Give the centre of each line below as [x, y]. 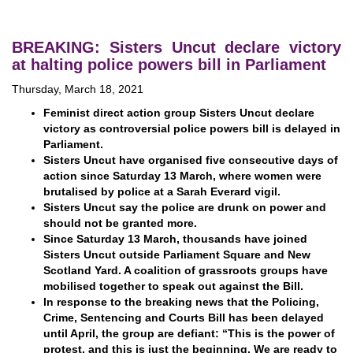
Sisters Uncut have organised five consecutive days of [191, 160]
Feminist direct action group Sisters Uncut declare [179, 113]
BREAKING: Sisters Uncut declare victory [176, 47]
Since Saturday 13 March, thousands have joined [175, 239]
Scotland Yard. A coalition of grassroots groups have [186, 270]
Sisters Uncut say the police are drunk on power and [185, 207]
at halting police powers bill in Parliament [169, 65]
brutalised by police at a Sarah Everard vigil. [163, 191]
